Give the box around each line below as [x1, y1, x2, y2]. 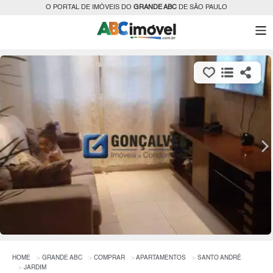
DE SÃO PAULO [177, 4, 227, 11]
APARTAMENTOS [136, 255, 186, 261]
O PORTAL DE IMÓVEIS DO [46, 4, 133, 11]
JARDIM [24, 264, 46, 271]
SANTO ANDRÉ [197, 255, 241, 261]
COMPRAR [94, 255, 125, 261]
